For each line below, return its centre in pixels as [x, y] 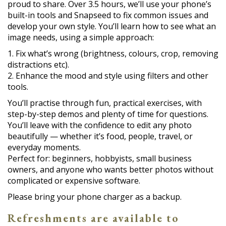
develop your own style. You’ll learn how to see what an [112, 26]
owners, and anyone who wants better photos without [110, 169]
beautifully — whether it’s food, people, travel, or [100, 136]
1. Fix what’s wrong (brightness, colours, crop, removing [113, 53]
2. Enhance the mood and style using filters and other [108, 75]
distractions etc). [38, 64]
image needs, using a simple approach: [81, 37]
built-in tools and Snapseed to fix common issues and [108, 15]
